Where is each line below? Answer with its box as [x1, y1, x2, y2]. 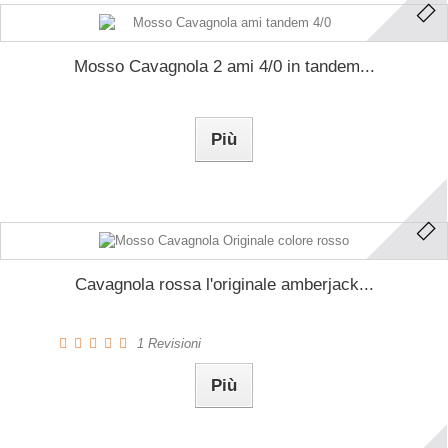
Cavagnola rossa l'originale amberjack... [74, 274, 374, 294]
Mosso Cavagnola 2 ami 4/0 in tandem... [73, 56, 375, 76]
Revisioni [144, 335, 201, 351]
